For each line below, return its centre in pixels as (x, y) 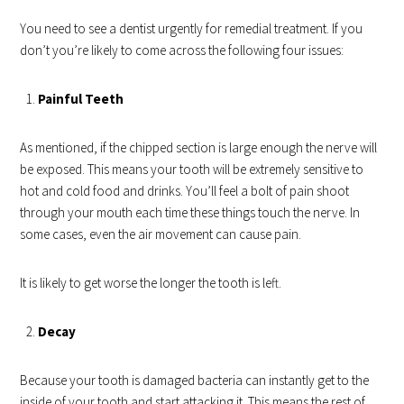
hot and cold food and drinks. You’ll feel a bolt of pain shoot (185, 191)
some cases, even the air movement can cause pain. (161, 234)
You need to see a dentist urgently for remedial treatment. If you (192, 28)
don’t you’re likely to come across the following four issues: (182, 50)
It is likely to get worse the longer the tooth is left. (151, 283)
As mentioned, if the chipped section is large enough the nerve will (199, 147)
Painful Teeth (81, 99)
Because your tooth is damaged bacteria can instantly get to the (195, 380)
